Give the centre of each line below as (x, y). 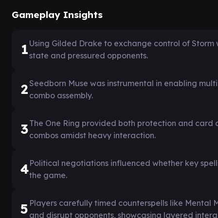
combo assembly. (61, 95)
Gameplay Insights (57, 14)
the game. (48, 175)
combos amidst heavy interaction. (92, 135)
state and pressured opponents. (89, 55)
